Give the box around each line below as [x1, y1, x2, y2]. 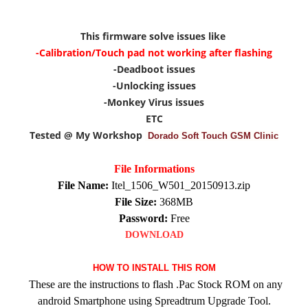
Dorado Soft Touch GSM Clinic [148, 131, 278, 141]
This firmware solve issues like [80, 30, 228, 43]
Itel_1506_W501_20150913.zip [111, 179, 250, 191]
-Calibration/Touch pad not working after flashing [36, 46, 272, 59]
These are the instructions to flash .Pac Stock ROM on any [25, 278, 283, 290]
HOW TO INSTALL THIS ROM [92, 263, 216, 273]
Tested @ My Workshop [30, 129, 145, 142]
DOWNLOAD [124, 230, 184, 240]
